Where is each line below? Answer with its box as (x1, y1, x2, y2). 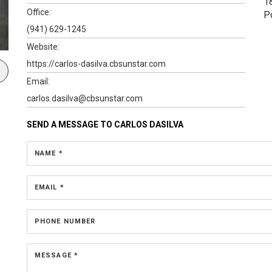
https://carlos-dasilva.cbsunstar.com (27, 58, 166, 69)
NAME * (35, 149, 63, 157)
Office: (27, 7, 51, 17)
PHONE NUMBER (35, 217, 96, 225)
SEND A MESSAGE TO (27, 119, 114, 129)
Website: (27, 41, 59, 52)
